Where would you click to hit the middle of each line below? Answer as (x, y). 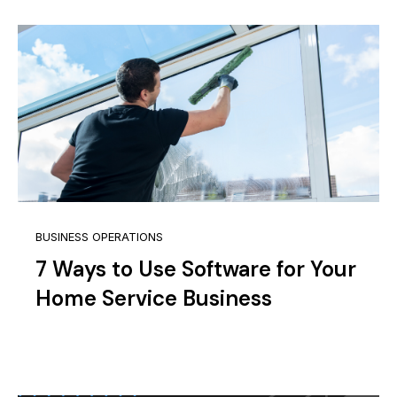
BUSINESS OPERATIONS (99, 237)
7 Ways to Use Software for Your (196, 269)
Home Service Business (154, 299)
